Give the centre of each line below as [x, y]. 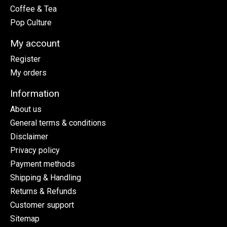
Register [25, 59]
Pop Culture [31, 23]
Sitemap [25, 218]
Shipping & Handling [46, 177]
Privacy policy [35, 150]
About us [26, 109]
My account [35, 44]
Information [35, 93]
